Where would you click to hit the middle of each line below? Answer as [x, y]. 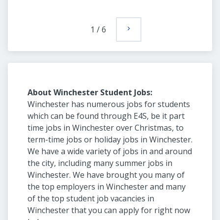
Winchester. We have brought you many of [106, 175]
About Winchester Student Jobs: [90, 92]
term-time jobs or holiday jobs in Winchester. [110, 139]
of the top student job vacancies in [91, 198]
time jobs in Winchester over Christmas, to [106, 128]
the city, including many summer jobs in [100, 163]
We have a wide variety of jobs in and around [110, 151]
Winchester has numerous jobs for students [109, 104]
